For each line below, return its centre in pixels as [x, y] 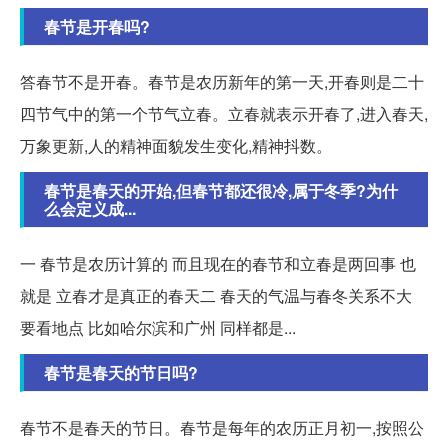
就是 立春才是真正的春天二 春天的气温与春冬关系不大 [216, 296]
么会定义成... [90, 209]
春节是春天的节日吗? [121, 373]
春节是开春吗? [97, 27]
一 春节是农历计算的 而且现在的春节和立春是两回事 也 [218, 264]
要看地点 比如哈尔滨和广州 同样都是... [158, 328]
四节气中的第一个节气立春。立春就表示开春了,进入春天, [224, 114]
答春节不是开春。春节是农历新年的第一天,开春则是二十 [222, 82]
